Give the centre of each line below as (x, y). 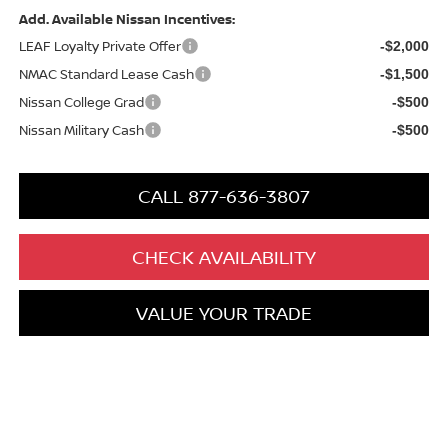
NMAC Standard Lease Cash (106, 73)
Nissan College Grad (81, 101)
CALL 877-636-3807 (224, 195)
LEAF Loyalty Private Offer (99, 45)
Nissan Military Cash (81, 129)
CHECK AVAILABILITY (224, 256)
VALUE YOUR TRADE (224, 312)
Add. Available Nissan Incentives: (126, 18)
